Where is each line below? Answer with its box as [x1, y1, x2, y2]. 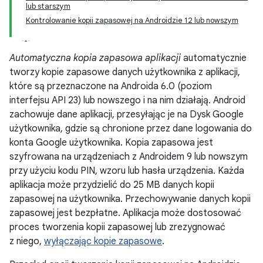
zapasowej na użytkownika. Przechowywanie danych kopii [9, 193, 251, 205]
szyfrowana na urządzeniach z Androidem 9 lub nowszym [9, 151, 248, 163]
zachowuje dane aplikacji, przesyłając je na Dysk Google [9, 109, 244, 120]
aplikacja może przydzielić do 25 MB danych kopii [9, 179, 214, 191]
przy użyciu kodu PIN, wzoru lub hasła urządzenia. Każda [9, 165, 244, 177]
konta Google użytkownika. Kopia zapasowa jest [9, 137, 213, 149]
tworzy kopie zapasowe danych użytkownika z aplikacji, [9, 66, 240, 78]
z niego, [9, 235, 44, 247]
